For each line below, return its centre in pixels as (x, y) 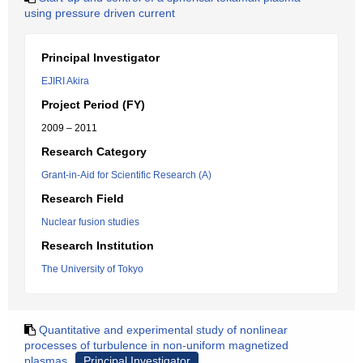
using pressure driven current (100, 13)
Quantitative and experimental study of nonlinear (163, 330)
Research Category (94, 152)
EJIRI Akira (65, 81)
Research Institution (98, 246)
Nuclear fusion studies (90, 222)
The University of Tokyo (92, 269)
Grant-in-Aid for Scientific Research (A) (126, 175)
